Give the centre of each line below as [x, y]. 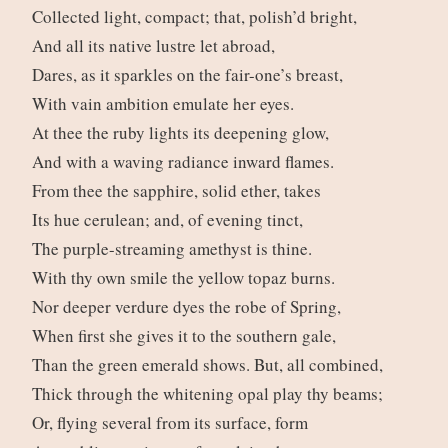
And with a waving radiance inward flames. [185, 162]
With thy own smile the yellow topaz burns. [186, 278]
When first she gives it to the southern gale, [186, 336]
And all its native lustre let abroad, [156, 46]
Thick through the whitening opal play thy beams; [210, 394]
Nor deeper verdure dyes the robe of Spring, [189, 307]
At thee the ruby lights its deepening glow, [183, 133]
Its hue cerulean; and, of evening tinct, [170, 220]
